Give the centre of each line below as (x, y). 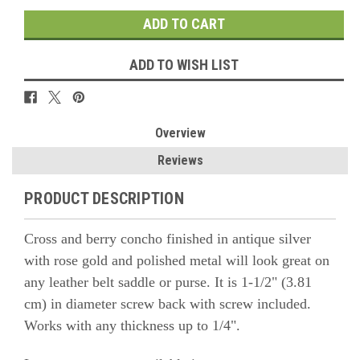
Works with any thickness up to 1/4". (134, 326)
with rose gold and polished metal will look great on (177, 261)
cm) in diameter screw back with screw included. (168, 304)
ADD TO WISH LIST (184, 65)
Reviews (180, 161)
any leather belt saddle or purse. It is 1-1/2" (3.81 (168, 282)
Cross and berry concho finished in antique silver (168, 239)
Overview (180, 133)
